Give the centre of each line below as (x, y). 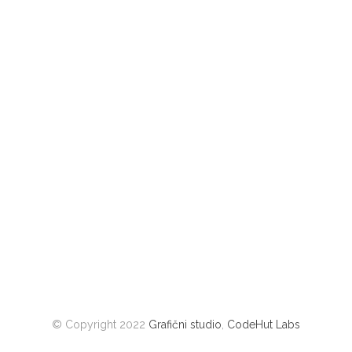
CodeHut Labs (264, 324)
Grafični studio (185, 324)
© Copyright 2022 (100, 324)
